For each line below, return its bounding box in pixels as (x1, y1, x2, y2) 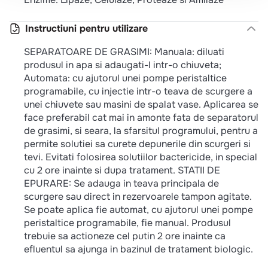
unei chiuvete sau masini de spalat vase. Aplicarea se (24, 98, 258, 111)
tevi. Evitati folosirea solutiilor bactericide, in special (24, 150, 257, 163)
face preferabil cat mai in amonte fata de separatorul (24, 111, 258, 124)
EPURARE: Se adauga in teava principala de (24, 176, 219, 190)
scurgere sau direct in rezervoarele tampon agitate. (24, 190, 252, 203)
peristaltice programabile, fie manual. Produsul (24, 216, 231, 229)
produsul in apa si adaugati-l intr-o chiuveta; (24, 58, 221, 71)
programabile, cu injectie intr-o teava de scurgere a (24, 84, 252, 98)
